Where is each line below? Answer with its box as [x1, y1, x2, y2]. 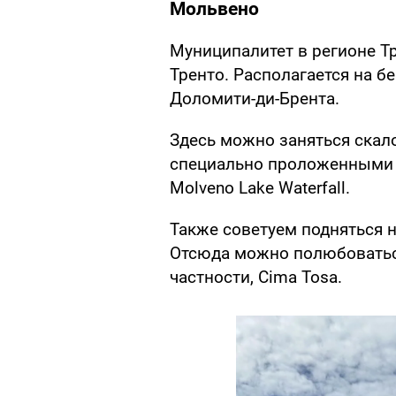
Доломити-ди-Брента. [170, 88, 339, 110]
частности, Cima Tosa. [170, 267, 342, 288]
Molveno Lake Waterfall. [170, 178, 350, 199]
